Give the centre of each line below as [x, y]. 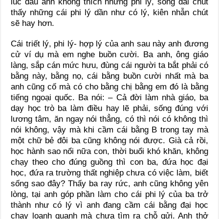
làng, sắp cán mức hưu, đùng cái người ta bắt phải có [109, 65]
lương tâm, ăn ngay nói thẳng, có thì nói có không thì [109, 119]
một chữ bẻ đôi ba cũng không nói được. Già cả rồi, [109, 140]
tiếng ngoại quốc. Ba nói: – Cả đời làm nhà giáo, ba [109, 97]
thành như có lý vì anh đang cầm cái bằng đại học [109, 205]
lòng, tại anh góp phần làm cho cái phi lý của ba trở [109, 194]
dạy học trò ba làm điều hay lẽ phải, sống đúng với [109, 108]
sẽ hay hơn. [33, 23]
